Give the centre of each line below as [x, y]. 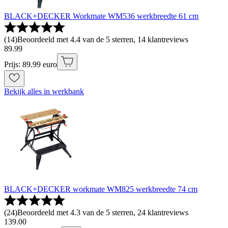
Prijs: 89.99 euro [31, 65]
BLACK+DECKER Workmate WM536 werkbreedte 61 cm [101, 16]
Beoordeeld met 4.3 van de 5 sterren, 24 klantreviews [103, 213]
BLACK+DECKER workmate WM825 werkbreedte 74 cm [101, 189]
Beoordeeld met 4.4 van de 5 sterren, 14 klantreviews [103, 40]
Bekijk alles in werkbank [44, 92]
